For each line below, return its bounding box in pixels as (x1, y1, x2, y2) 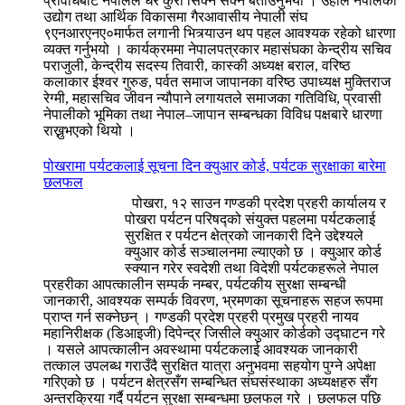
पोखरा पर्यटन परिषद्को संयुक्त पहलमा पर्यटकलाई (125, 211, 375, 227)
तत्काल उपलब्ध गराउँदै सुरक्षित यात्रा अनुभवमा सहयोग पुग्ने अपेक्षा (43, 357, 376, 373)
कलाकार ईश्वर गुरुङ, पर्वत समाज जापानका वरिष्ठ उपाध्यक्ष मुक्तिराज (43, 73, 391, 89)
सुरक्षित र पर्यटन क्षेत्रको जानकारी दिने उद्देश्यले (125, 227, 363, 243)
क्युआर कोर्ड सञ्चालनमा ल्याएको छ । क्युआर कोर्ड (125, 243, 381, 259)
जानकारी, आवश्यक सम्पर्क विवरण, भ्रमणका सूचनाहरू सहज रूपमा (43, 292, 383, 308)
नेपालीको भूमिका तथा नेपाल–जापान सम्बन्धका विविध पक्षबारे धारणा (43, 106, 382, 122)
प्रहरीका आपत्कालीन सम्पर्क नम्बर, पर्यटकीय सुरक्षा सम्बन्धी (43, 276, 346, 292)
